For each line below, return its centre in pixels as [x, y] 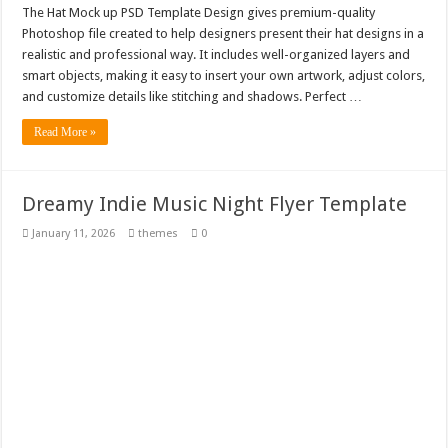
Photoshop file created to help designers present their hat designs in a [223, 33]
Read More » [65, 131]
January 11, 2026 [74, 233]
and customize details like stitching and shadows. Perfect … [192, 96]
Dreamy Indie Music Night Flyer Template [215, 203]
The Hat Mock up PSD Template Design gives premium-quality [199, 12]
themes [158, 233]
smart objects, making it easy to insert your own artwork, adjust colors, [224, 75]
